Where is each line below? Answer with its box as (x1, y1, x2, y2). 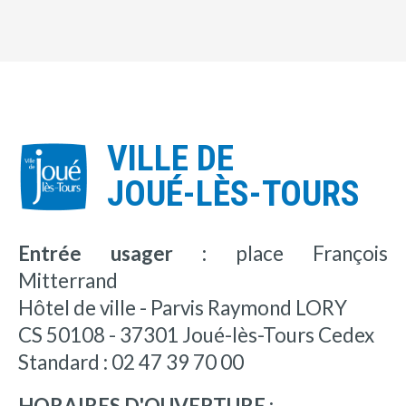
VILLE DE (107, 138, 234, 180)
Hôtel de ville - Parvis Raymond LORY (18, 295, 347, 320)
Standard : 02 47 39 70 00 (18, 349, 244, 374)
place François (207, 240, 388, 266)
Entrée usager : (18, 240, 207, 266)
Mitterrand (18, 267, 118, 293)
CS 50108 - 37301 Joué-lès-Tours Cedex (18, 322, 374, 347)
